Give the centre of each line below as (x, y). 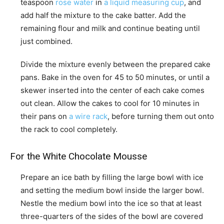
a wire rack (88, 116)
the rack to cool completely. (69, 129)
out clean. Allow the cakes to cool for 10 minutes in (110, 103)
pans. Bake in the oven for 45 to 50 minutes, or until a (115, 77)
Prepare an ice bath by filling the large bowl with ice (112, 177)
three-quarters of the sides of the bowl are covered (112, 216)
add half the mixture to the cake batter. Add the (103, 15)
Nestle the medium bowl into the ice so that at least (111, 203)
